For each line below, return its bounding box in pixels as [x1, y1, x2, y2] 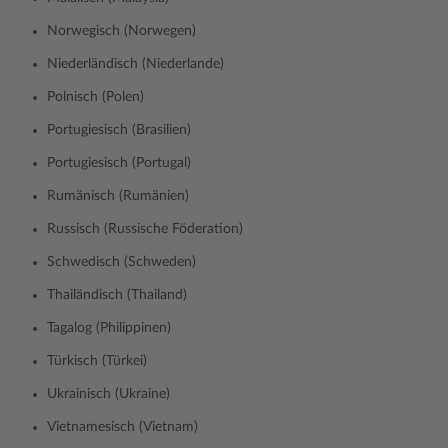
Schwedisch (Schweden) [47, 255, 196, 269]
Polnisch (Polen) [47, 90, 144, 104]
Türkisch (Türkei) [47, 354, 147, 368]
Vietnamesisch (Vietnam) [47, 420, 198, 434]
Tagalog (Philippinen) [47, 321, 171, 335]
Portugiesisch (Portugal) [47, 156, 191, 170]
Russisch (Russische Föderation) [47, 222, 243, 236]
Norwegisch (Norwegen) [47, 24, 196, 38]
